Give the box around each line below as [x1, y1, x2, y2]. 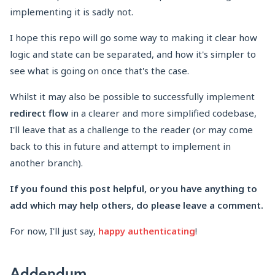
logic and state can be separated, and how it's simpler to [10, 47, 256, 60]
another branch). [10, 156, 83, 169]
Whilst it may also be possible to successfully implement [10, 90, 255, 103]
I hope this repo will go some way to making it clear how [10, 31, 257, 44]
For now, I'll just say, [10, 224, 98, 237]
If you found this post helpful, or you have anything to [10, 182, 257, 195]
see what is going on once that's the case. [10, 64, 189, 77]
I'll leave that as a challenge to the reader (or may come [10, 123, 253, 136]
